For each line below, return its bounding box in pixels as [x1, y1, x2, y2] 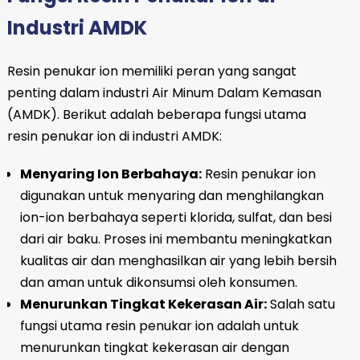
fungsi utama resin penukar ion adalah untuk [19, 316, 299, 335]
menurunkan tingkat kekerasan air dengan [19, 337, 289, 357]
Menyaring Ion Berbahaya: [19, 164, 202, 183]
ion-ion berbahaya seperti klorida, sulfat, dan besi [19, 207, 332, 227]
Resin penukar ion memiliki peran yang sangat [6, 61, 297, 80]
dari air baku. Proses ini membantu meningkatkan [19, 229, 332, 248]
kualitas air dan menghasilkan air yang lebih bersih [19, 251, 337, 270]
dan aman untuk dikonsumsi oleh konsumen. [19, 272, 297, 292]
